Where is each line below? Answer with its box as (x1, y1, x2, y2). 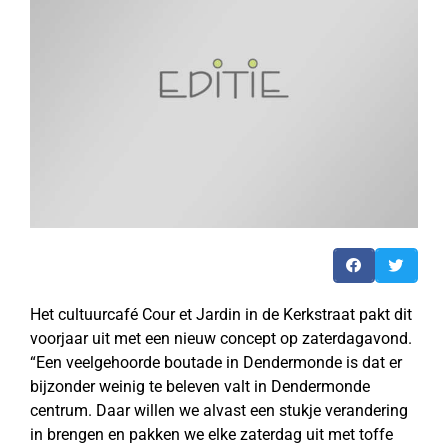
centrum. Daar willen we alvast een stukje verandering (30, 400, 408, 420)
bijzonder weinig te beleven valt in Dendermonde (30, 376, 370, 396)
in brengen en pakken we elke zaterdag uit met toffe (30, 424, 393, 444)
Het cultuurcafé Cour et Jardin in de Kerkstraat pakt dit (30, 304, 412, 324)
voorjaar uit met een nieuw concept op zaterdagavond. (30, 328, 412, 348)
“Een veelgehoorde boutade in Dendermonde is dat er (30, 352, 402, 372)
